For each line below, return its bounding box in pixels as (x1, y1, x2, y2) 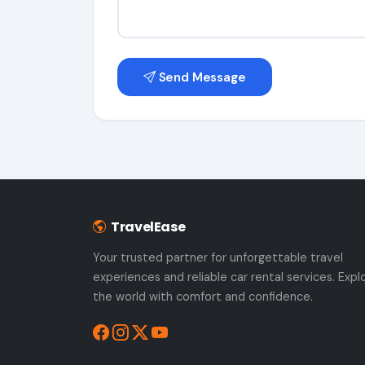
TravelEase (108, 217, 186, 236)
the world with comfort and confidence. (93, 288, 313, 304)
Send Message (155, 68, 246, 86)
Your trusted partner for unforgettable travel (93, 249, 343, 265)
